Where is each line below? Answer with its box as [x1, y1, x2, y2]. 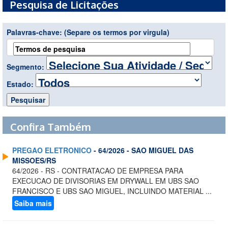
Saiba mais [14, 198, 52, 209]
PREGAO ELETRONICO [12, 145, 92, 156]
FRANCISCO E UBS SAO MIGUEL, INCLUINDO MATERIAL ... [12, 186, 212, 196]
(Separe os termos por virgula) [64, 27, 169, 38]
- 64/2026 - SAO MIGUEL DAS [92, 145, 193, 156]
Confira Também [10, 120, 91, 134]
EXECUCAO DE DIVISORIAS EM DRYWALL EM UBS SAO [12, 176, 199, 186]
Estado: [7, 79, 36, 90]
